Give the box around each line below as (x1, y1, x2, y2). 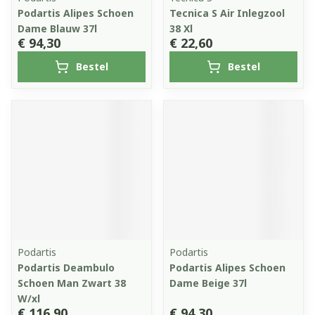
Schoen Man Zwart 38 (18, 276, 126, 290)
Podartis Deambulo (18, 261, 115, 274)
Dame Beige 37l (169, 276, 247, 290)
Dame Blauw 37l (18, 22, 97, 35)
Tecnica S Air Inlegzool (169, 6, 285, 20)
